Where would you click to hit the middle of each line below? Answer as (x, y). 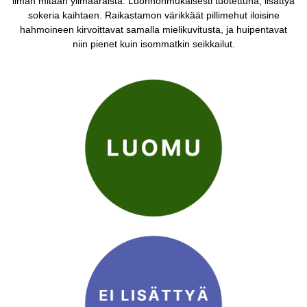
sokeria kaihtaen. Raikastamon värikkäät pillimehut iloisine (153, 15)
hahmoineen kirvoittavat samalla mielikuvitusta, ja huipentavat (153, 29)
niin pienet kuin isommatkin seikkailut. (153, 44)
